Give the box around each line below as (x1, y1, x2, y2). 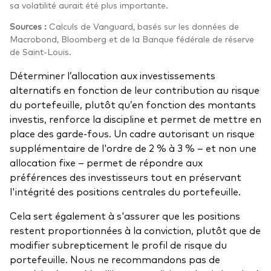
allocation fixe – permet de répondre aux (10, 155, 203, 169)
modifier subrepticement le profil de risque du (10, 237, 227, 251)
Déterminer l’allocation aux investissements (10, 68, 215, 82)
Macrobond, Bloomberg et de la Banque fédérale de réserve (10, 33, 254, 44)
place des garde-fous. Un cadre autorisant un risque (10, 126, 255, 140)
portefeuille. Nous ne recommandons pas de (10, 252, 220, 266)
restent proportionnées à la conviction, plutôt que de (10, 223, 261, 237)
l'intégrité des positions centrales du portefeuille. (10, 184, 243, 198)
